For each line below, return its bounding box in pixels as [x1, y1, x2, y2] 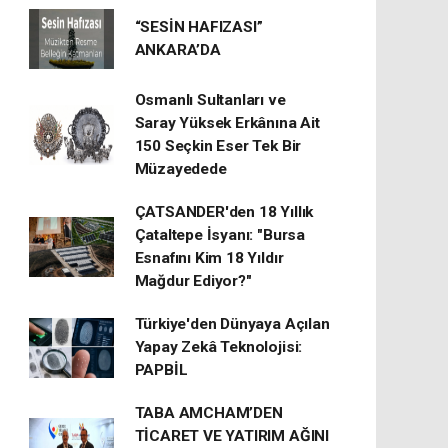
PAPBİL [134, 361, 188, 379]
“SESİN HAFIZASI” [134, 18, 263, 36]
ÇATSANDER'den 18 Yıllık [134, 203, 314, 221]
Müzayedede [134, 160, 227, 178]
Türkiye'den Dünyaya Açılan [134, 315, 330, 333]
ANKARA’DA [134, 41, 221, 59]
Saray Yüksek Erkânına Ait [134, 114, 320, 132]
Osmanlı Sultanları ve [134, 91, 286, 109]
